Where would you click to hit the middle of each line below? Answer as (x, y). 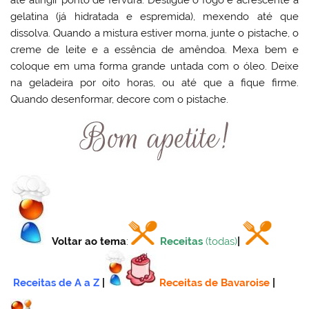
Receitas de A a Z (57, 282)
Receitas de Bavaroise (215, 282)
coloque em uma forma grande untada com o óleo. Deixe (154, 67)
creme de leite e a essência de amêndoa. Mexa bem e (154, 50)
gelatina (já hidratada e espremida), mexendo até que (154, 17)
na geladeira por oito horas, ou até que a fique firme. (154, 83)
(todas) (222, 241)
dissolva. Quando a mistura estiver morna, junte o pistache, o (154, 33)
